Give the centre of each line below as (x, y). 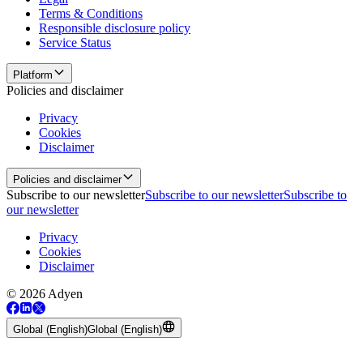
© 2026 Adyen (45, 294)
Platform (33, 75)
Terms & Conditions (91, 14)
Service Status (75, 43)
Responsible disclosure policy (115, 28)
